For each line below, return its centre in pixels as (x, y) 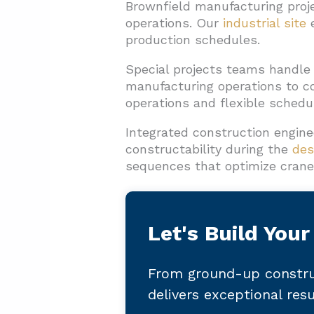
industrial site (264, 23)
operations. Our (174, 23)
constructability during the (209, 149)
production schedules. (192, 40)
